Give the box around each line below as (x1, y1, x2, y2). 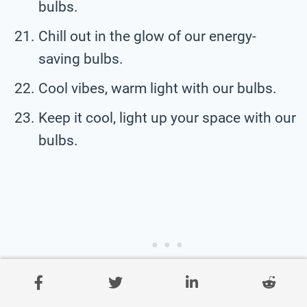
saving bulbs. (38, 50, 123, 67)
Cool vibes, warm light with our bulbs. (38, 79, 277, 97)
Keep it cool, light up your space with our (38, 109, 296, 126)
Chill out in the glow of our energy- (38, 27, 256, 45)
